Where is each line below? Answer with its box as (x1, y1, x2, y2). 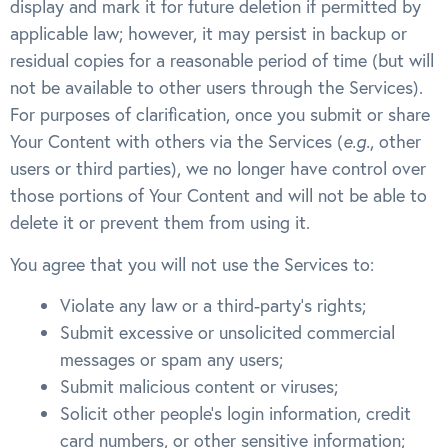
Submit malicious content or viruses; (60, 375, 338, 399)
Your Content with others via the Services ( (10, 130, 343, 154)
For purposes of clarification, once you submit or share (10, 103, 430, 127)
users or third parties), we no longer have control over (10, 157, 426, 181)
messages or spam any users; (60, 348, 283, 372)
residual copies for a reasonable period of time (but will (10, 49, 434, 73)
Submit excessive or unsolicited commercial (60, 321, 395, 345)
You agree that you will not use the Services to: (10, 252, 374, 276)
